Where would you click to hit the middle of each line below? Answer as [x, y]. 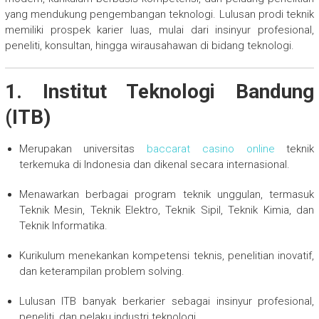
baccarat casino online [211, 148]
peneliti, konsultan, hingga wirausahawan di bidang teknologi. [149, 45]
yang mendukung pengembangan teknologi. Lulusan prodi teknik [159, 14]
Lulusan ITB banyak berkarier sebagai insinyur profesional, [167, 301]
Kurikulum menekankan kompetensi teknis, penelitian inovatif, [167, 255]
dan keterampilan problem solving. [101, 271]
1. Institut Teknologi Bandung [159, 91]
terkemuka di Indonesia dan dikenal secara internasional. [154, 164]
